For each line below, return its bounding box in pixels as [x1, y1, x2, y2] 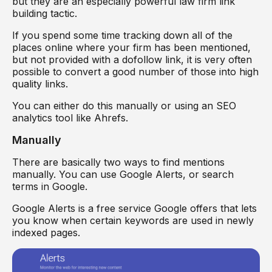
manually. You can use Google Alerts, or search [12, 168, 234, 181]
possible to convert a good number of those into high [12, 66, 259, 78]
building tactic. [12, 7, 80, 20]
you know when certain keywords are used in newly [12, 214, 254, 227]
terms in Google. [12, 180, 90, 193]
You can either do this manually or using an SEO [12, 100, 236, 112]
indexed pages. [12, 226, 83, 239]
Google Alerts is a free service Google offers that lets [12, 202, 257, 215]
